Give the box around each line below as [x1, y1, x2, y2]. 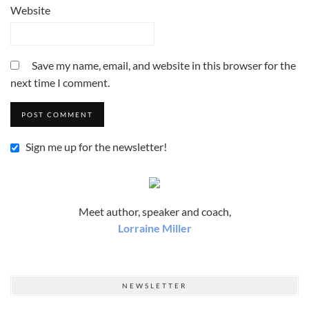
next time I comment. [10, 75, 110, 89]
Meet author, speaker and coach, [78, 204, 231, 218]
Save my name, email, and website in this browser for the [32, 58, 296, 72]
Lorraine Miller [117, 221, 192, 235]
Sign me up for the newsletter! [23, 139, 167, 153]
